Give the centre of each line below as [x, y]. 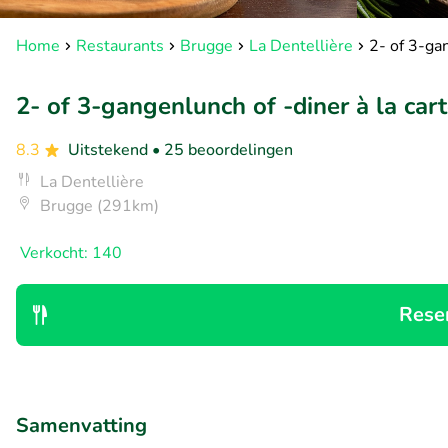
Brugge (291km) [99, 206]
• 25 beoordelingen [222, 150]
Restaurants [120, 46]
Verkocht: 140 [71, 253]
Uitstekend [110, 150]
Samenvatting [81, 425]
